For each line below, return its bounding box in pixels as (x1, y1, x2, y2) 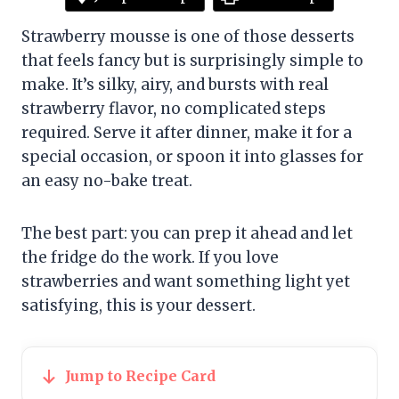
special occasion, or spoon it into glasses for (21, 147, 363, 167)
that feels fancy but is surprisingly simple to (21, 51, 363, 71)
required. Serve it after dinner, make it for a (21, 123, 352, 143)
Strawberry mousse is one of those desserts (21, 27, 354, 47)
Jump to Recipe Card (65, 367, 216, 386)
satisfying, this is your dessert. (21, 296, 256, 316)
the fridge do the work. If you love (21, 248, 279, 268)
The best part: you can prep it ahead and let (21, 224, 353, 244)
